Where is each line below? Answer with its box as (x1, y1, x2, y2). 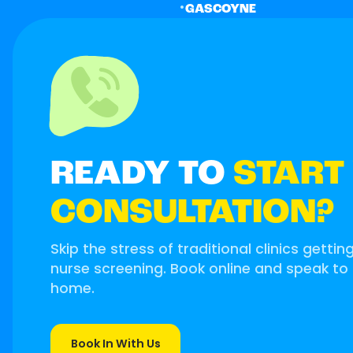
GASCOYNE (185, 3, 256, 17)
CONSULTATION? (50, 195, 334, 231)
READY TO (50, 156, 233, 192)
